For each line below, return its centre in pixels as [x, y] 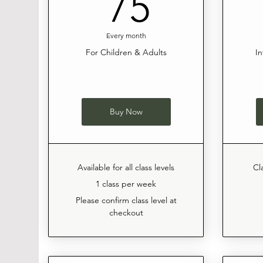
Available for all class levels [126, 168]
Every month [126, 36]
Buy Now [126, 112]
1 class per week [126, 184]
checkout [126, 213]
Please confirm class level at [126, 200]
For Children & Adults [126, 53]
